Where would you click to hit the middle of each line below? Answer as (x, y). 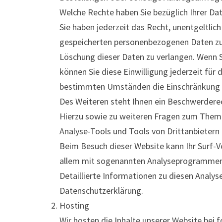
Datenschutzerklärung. (101, 191)
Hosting (74, 205)
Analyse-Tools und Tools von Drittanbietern (139, 131)
